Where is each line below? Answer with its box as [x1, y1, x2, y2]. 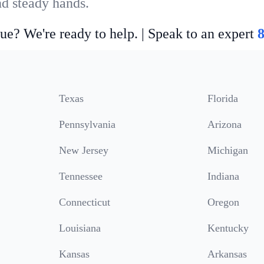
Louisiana [59, 222, 101, 234]
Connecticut [59, 196, 110, 208]
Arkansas [207, 248, 247, 260]
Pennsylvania [59, 118, 115, 130]
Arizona [207, 118, 242, 130]
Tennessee [59, 170, 103, 182]
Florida [207, 93, 238, 104]
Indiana [207, 170, 239, 182]
